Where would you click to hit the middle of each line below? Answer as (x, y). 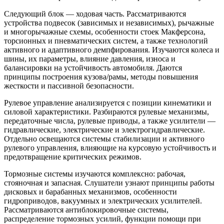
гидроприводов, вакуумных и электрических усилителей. (103, 200)
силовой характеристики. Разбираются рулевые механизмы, (106, 111)
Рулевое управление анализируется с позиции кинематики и (108, 102)
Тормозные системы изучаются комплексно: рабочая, (95, 173)
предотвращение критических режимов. (73, 156)
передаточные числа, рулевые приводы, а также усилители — (110, 120)
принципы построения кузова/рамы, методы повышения (101, 76)
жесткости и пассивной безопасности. (69, 85)
